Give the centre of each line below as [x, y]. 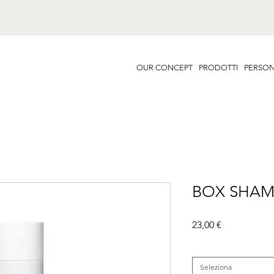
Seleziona [216, 267]
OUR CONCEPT [165, 67]
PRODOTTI [218, 67]
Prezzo [235, 224]
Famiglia [206, 248]
